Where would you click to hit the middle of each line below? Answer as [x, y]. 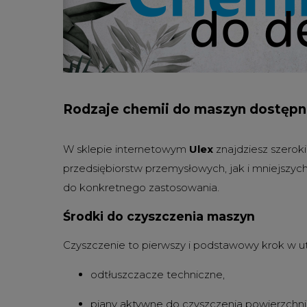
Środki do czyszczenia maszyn [159, 217]
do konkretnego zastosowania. [141, 187]
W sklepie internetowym [126, 149]
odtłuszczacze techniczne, [158, 274]
